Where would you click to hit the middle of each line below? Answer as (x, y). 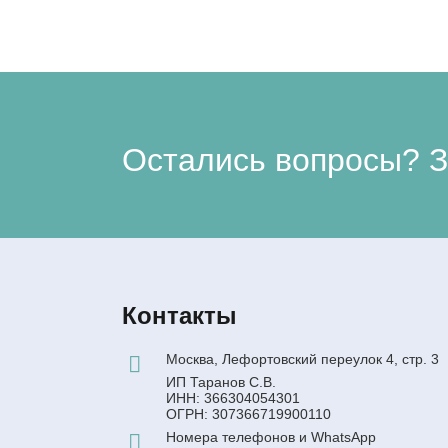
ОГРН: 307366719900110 (249, 413)
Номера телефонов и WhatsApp (271, 437)
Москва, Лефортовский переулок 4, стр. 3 (303, 358)
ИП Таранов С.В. (221, 381)
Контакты (179, 315)
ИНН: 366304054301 (233, 397)
